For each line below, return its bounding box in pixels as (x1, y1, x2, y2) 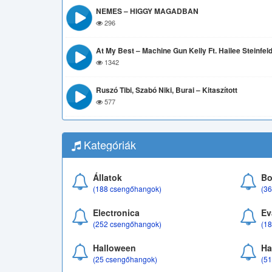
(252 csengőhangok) (93, 219, 161, 229)
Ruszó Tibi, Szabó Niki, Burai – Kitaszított (96, 84, 237, 95)
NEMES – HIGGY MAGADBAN (96, 5, 199, 16)
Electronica (93, 206, 140, 219)
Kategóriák (81, 137, 136, 152)
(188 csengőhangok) (93, 183, 161, 194)
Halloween (93, 242, 136, 254)
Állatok (93, 171, 122, 183)
